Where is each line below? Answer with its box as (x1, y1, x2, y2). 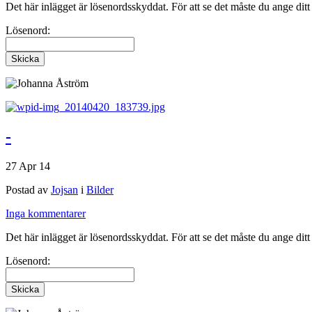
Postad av (6, 183, 51, 196)
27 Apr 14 (6, 159, 50, 172)
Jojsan (51, 183, 78, 196)
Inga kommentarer (6, 207, 86, 219)
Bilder (86, 183, 114, 196)
